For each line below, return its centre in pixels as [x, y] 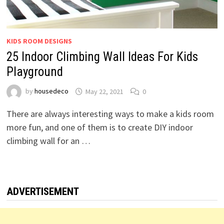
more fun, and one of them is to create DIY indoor [99, 127]
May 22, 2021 [104, 91]
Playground [34, 72]
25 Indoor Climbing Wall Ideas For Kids [102, 57]
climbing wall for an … [48, 141]
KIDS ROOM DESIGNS [39, 41]
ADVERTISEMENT [42, 192]
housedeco [51, 91]
